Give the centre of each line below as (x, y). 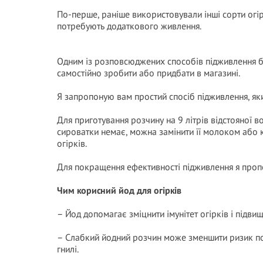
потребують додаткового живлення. (129, 26)
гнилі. (68, 249)
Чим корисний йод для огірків (119, 190)
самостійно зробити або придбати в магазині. (149, 73)
